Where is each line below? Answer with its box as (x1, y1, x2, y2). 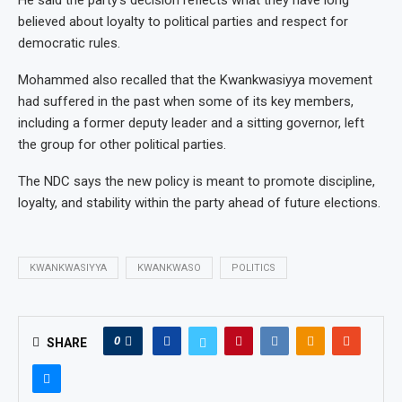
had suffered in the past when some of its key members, (18, 92, 354, 109)
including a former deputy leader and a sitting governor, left (18, 114, 364, 131)
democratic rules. (18, 34, 120, 51)
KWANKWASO (137, 261, 201, 274)
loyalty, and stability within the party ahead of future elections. (18, 194, 380, 211)
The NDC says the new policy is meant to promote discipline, (18, 172, 375, 189)
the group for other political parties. (18, 135, 226, 153)
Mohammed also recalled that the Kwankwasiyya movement (18, 71, 372, 88)
